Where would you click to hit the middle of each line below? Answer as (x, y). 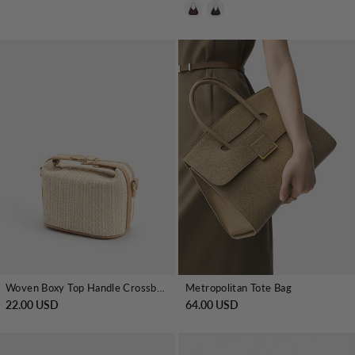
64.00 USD (212, 305)
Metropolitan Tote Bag (239, 288)
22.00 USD (32, 305)
